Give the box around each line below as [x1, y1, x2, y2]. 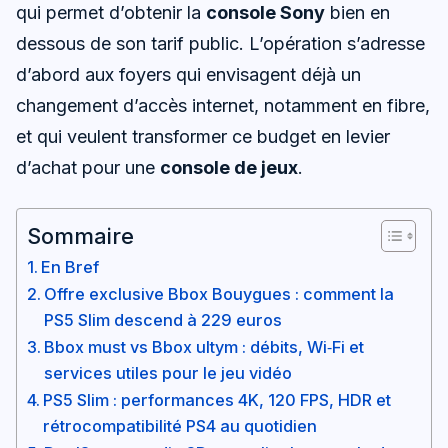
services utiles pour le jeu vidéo [44, 362, 293, 383]
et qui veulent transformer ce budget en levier [16, 125, 390, 147]
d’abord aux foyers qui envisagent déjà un [16, 63, 361, 85]
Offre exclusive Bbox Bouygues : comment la [44, 283, 395, 304]
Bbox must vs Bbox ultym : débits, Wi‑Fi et [44, 336, 365, 357]
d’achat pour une [16, 156, 160, 178]
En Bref [41, 256, 100, 277]
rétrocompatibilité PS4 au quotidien [43, 415, 318, 436]
